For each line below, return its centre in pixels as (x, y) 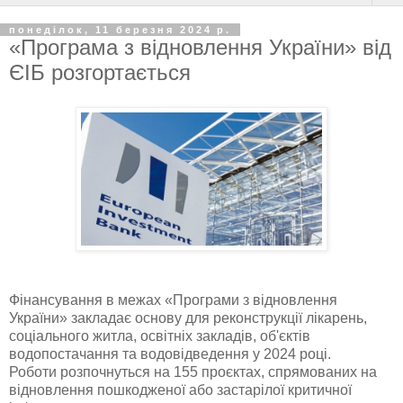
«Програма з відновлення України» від (200, 47)
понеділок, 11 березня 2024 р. (120, 30)
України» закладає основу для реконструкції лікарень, (188, 318)
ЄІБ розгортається (100, 72)
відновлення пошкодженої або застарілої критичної (180, 390)
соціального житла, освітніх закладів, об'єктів (160, 336)
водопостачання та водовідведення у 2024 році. (170, 354)
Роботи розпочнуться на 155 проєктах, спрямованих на (193, 372)
